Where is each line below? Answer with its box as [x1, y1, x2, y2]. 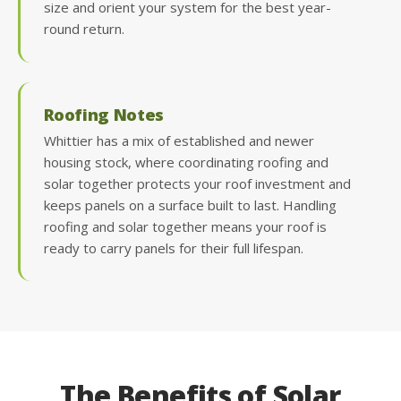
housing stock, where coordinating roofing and [43, 152, 328, 171]
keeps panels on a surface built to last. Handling [43, 195, 337, 214]
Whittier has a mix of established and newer [43, 131, 314, 149]
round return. [43, 20, 124, 38]
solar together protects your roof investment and [43, 174, 351, 192]
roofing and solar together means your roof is [43, 217, 327, 235]
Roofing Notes [43, 102, 164, 125]
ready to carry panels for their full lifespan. [43, 238, 303, 257]
